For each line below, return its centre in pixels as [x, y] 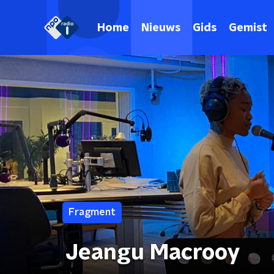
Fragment [92, 212]
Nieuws [161, 28]
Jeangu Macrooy [153, 253]
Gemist [248, 28]
